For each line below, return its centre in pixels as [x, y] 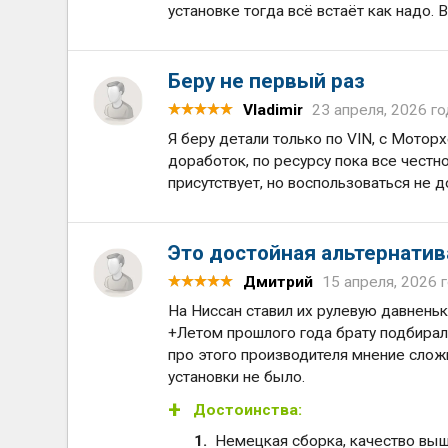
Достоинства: [248, 410]
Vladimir [273, 110]
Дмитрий [278, 282]
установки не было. [237, 377]
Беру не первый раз [267, 81]
